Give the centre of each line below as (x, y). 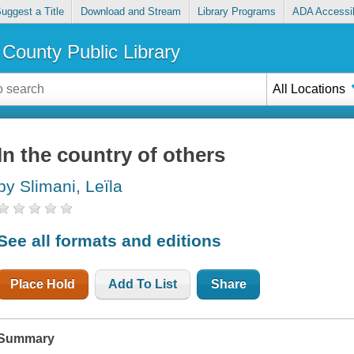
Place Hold (43, 284)
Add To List (143, 284)
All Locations (309, 88)
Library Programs (237, 12)
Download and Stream (130, 12)
